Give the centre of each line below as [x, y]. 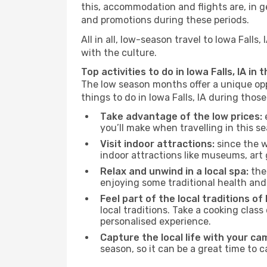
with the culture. [119, 53]
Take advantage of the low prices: [181, 117]
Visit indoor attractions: [157, 144]
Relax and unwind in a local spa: [174, 171]
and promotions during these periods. [165, 20]
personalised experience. [156, 221]
